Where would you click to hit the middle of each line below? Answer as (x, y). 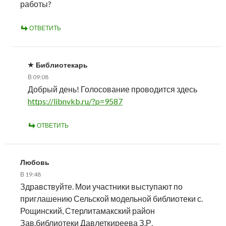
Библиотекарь (62, 65)
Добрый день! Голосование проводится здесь (112, 89)
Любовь (35, 162)
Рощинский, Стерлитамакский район (88, 210)
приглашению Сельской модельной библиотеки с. (111, 198)
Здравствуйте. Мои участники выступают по (101, 186)
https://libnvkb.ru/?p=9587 (75, 101)
